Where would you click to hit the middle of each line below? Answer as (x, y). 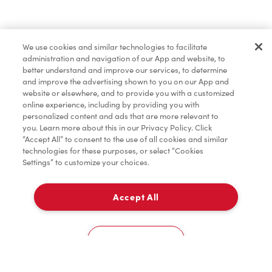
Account (242, 264)
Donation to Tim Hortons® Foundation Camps (151, 66)
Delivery (50, 213)
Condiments (76, 16)
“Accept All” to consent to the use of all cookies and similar (125, 139)
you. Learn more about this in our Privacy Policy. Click (117, 128)
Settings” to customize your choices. (86, 162)
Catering (182, 264)
